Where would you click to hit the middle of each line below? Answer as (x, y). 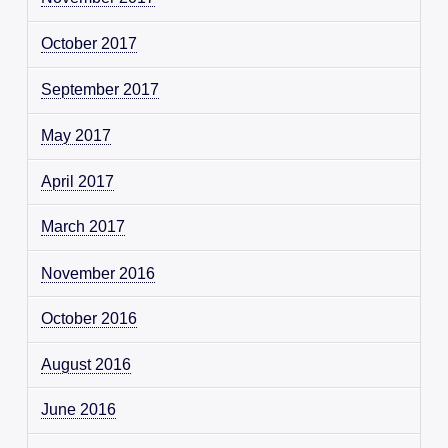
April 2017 (78, 181)
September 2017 (100, 90)
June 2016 (79, 410)
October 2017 (89, 44)
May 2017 (76, 136)
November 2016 (98, 273)
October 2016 (89, 319)
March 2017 (83, 227)
